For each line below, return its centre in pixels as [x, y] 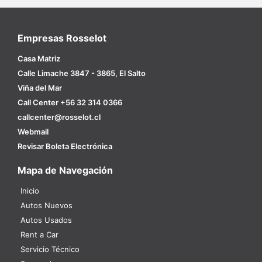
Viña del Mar [40, 88]
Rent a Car [39, 235]
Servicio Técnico [50, 249]
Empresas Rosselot [62, 38]
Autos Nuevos [46, 206]
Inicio [30, 191]
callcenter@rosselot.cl [59, 117]
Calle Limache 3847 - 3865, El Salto [82, 73]
